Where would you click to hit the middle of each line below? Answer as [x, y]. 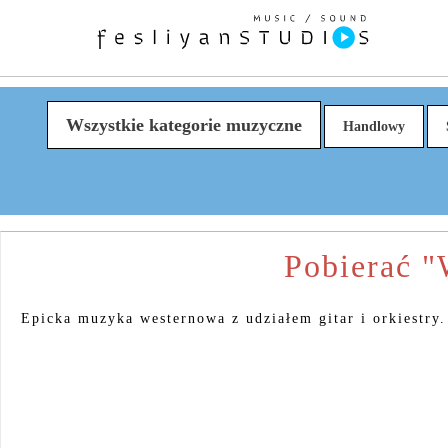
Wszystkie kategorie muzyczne [183, 125]
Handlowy [373, 126]
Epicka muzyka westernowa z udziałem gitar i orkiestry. [233, 318]
